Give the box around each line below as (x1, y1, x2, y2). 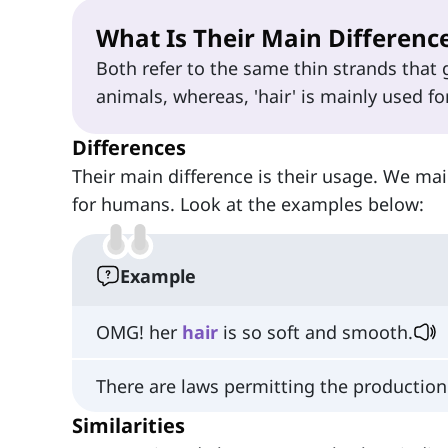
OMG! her (96, 320, 182, 345)
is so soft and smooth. (218, 320, 413, 345)
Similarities (72, 411, 185, 439)
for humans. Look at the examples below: (72, 192, 424, 217)
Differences (72, 134, 186, 162)
